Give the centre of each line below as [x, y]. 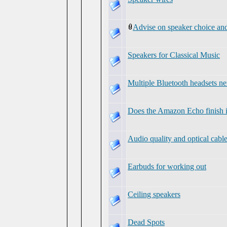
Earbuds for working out [167, 166]
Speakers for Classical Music [174, 55]
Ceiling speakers [154, 194]
